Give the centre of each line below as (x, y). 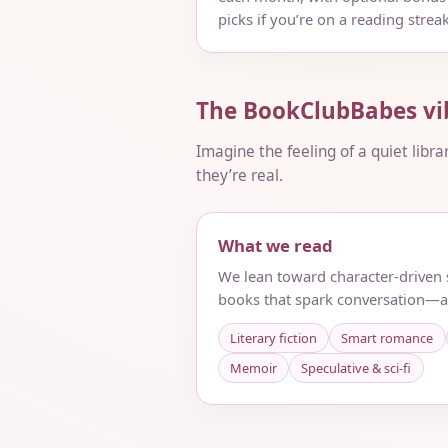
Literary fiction (273, 338)
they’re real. (239, 175)
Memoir (253, 368)
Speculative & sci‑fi (356, 368)
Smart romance (387, 338)
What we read (275, 245)
